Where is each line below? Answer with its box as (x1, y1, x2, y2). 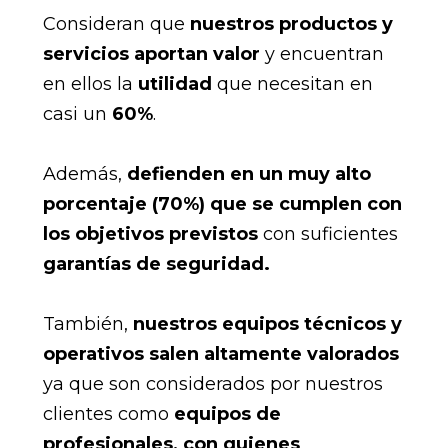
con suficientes (257, 222, 398, 245)
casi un (42, 102, 112, 125)
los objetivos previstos (42, 222, 258, 245)
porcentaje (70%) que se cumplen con (42, 192, 402, 215)
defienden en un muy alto (126, 162, 371, 185)
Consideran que (42, 12, 190, 35)
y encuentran (259, 42, 384, 65)
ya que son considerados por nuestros (42, 372, 383, 395)
